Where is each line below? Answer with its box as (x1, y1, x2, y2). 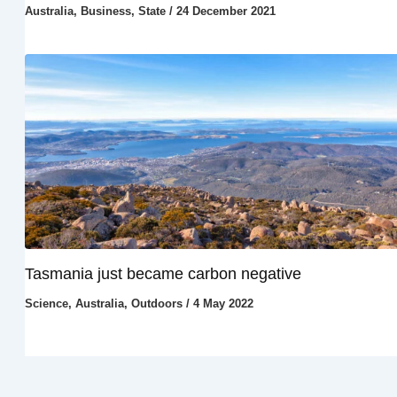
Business (80, 4, 131, 18)
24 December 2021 (175, 4, 276, 18)
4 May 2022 (192, 297, 253, 311)
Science (24, 297, 68, 311)
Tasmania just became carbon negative (24, 264, 301, 284)
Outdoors (130, 297, 183, 311)
